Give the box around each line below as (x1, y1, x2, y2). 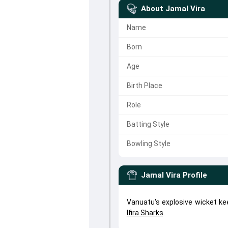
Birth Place (126, 81, 162, 90)
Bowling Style (126, 139, 170, 148)
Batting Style (126, 120, 169, 128)
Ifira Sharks (126, 209, 163, 217)
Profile (182, 170, 207, 180)
